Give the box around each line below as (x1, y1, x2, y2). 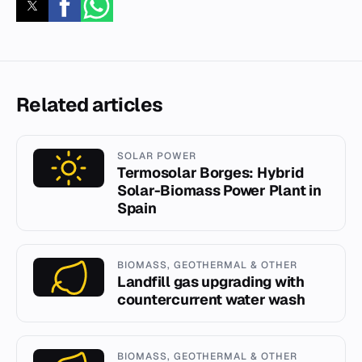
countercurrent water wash (117, 289, 305, 309)
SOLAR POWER (117, 149, 196, 162)
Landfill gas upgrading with (117, 271, 305, 291)
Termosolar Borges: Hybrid (117, 162, 304, 182)
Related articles (16, 91, 163, 117)
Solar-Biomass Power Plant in (117, 180, 322, 200)
